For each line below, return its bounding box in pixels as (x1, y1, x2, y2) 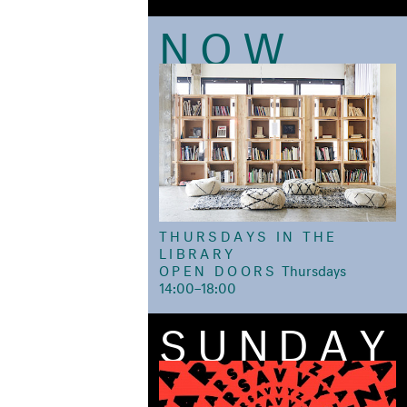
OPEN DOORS (159, 257, 278, 279)
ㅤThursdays (277, 257, 362, 279)
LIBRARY (159, 240, 236, 262)
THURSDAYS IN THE (159, 223, 338, 244)
